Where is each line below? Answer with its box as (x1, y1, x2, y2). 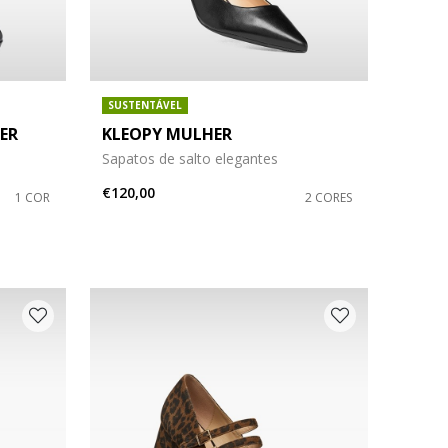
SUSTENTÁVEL (107, 97, 182, 112)
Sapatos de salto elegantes (101, 148, 278, 168)
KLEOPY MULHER (101, 122, 232, 145)
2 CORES (304, 188, 352, 206)
